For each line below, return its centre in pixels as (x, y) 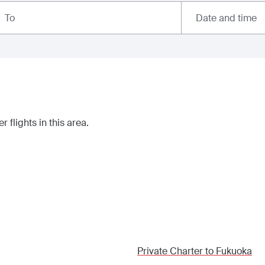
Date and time (226, 18)
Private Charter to (177, 251)
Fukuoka (234, 251)
